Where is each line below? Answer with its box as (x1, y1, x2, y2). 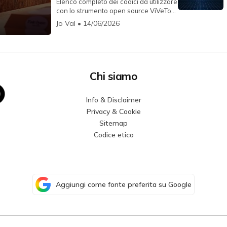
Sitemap (99, 119, 128, 128)
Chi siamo (90, 69, 137, 83)
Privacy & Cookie (86, 107, 141, 117)
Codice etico (93, 130, 134, 140)
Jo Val (56, 19, 76, 28)
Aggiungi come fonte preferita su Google (56, 180, 192, 190)
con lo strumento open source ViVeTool (56, 7, 177, 15)
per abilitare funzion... (56, 16, 123, 24)
